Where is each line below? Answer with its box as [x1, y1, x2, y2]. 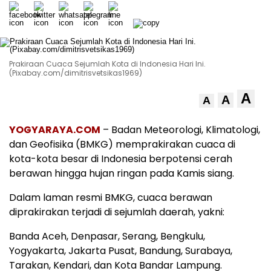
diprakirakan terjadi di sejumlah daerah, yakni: [9, 205, 224, 220]
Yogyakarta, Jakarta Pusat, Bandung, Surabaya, [9, 244, 232, 258]
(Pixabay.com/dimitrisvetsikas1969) [9, 68, 142, 79]
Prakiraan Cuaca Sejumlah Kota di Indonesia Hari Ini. [9, 59, 206, 70]
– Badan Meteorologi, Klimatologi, [100, 123, 260, 137]
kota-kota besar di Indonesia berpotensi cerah [9, 152, 232, 166]
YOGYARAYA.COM [9, 123, 100, 137]
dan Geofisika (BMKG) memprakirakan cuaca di [9, 137, 235, 152]
